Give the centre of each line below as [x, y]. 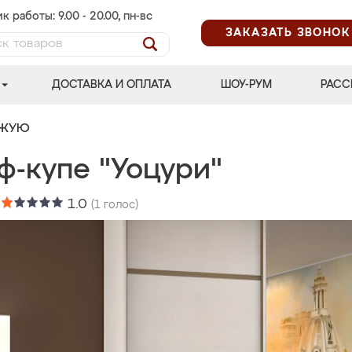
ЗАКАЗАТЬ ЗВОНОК [288, 33]
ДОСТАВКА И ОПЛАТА [112, 85]
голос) [119, 205]
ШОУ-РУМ [246, 85]
